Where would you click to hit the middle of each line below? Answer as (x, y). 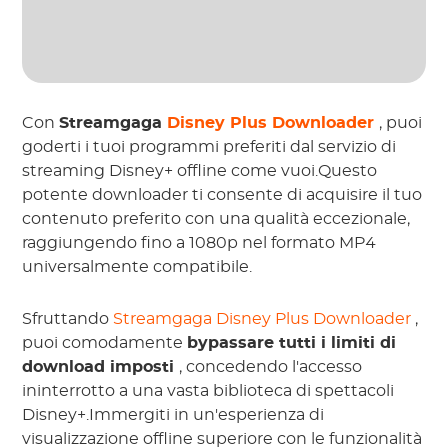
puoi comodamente (105, 342)
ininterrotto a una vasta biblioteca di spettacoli (208, 390)
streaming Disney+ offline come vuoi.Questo (200, 170)
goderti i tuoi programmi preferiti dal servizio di (209, 146)
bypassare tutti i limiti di (292, 342)
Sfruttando (68, 318)
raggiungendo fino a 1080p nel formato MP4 (199, 242)
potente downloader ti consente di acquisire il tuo (222, 194)
